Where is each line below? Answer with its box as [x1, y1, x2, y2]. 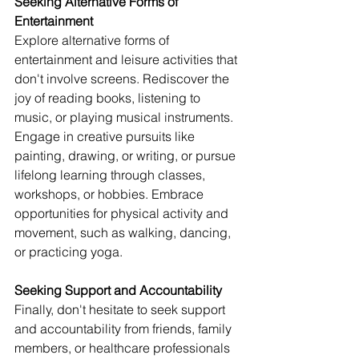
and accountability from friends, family [14, 321, 235, 337]
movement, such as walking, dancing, [14, 224, 234, 241]
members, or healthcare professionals [14, 340, 233, 357]
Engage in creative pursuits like [14, 128, 198, 145]
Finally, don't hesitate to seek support [14, 301, 228, 318]
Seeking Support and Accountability [14, 282, 222, 299]
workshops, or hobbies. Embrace [14, 186, 207, 203]
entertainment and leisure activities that [14, 51, 240, 68]
